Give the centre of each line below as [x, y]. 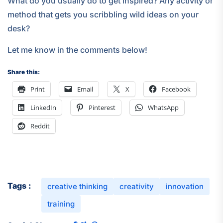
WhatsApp [163, 107]
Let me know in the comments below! [77, 50]
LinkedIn [43, 107]
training [61, 204]
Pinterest [102, 107]
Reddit [40, 126]
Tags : [19, 185]
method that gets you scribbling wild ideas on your [103, 14]
